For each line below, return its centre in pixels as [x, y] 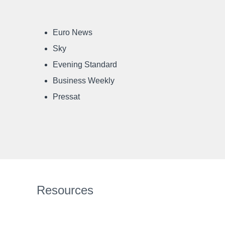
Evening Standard [85, 65]
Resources [65, 190]
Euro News [73, 32]
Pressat [66, 97]
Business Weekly [84, 81]
